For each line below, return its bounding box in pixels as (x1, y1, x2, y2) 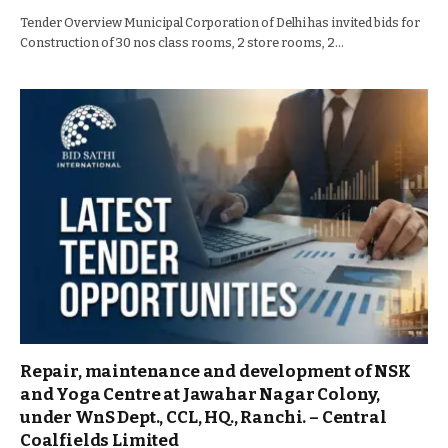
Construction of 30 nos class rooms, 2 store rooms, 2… (20, 35, 344, 50)
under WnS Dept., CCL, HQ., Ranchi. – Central (20, 407, 387, 428)
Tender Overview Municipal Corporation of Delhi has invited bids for (20, 15, 420, 30)
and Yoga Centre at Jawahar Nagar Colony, (20, 384, 381, 405)
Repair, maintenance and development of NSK (20, 361, 411, 382)
